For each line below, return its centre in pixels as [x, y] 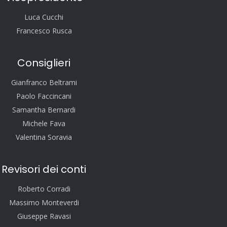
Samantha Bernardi [44, 110]
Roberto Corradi [44, 189]
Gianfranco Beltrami [44, 82]
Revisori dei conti [44, 169]
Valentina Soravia [44, 137]
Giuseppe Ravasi [44, 216]
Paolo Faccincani [44, 96]
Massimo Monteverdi [44, 202]
